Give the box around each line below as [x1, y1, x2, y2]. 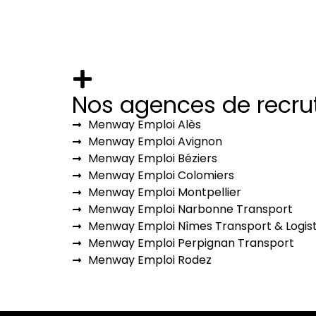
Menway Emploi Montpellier [87, 183, 241, 200]
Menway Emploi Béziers [87, 150, 217, 166]
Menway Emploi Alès [87, 116, 201, 133]
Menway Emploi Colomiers [87, 166, 234, 183]
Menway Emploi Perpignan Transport [87, 234, 294, 251]
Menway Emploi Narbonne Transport [87, 200, 293, 217]
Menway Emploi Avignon [87, 133, 222, 150]
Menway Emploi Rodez [87, 251, 212, 268]
